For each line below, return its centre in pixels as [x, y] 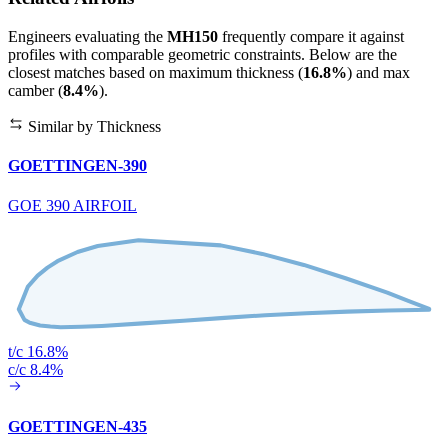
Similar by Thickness [92, 127]
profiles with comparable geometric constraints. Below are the [202, 55]
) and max [378, 73]
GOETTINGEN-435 [77, 426]
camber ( [35, 91]
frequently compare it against [311, 37]
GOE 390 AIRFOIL [72, 205]
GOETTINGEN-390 [77, 166]
